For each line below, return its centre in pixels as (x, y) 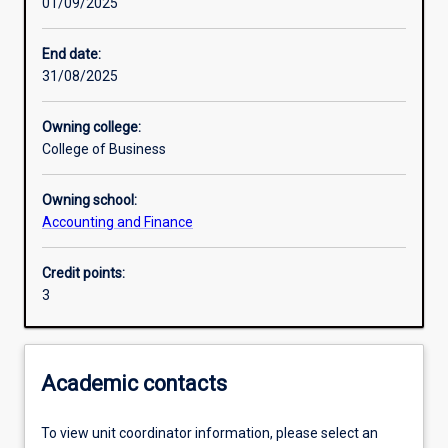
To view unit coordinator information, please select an (209, 433)
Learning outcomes (109, 92)
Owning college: (91, 127)
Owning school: (89, 200)
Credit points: (83, 273)
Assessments (91, 162)
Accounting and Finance (117, 222)
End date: (71, 54)
